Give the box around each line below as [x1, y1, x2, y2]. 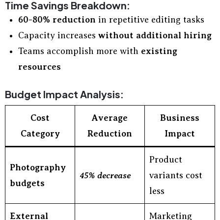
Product [149, 155, 182, 165]
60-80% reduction [18, 15, 96, 25]
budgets [10, 178, 45, 188]
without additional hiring [98, 30, 212, 40]
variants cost [149, 170, 202, 180]
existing [141, 46, 177, 56]
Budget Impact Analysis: [5, 88, 124, 100]
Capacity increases [18, 30, 98, 40]
